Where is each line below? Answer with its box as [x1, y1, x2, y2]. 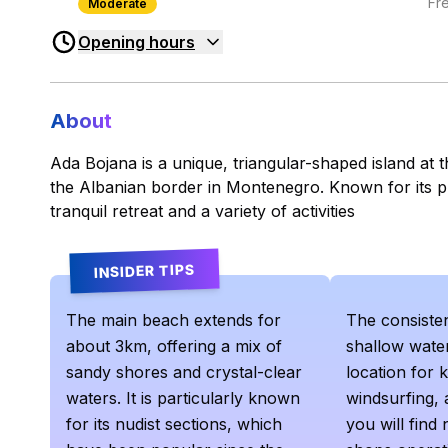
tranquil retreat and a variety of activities [50, 200, 355, 221]
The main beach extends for [66, 309, 281, 330]
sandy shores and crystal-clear [66, 361, 302, 382]
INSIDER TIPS [93, 259, 196, 281]
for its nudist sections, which [66, 413, 282, 434]
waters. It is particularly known [66, 387, 300, 408]
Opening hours [78, 32, 195, 53]
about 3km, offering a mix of [66, 335, 282, 356]
